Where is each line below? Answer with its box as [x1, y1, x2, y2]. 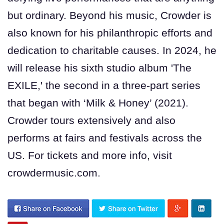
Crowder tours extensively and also [7, 114, 175, 126]
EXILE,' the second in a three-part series [7, 79, 200, 91]
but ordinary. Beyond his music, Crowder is [7, 9, 211, 21]
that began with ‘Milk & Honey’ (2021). [7, 96, 188, 108]
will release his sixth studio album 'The [7, 61, 191, 73]
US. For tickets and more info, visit [7, 149, 172, 161]
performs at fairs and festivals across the [7, 131, 202, 143]
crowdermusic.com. [7, 166, 103, 178]
